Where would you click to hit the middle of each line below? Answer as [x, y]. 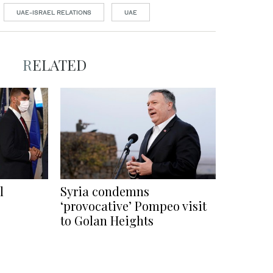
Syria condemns [105, 191]
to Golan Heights [107, 221]
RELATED [59, 65]
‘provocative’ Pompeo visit [133, 206]
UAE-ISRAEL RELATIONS [54, 12]
